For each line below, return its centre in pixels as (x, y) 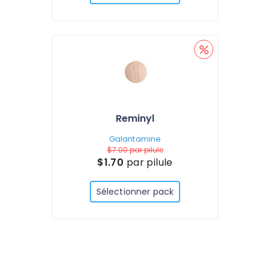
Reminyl (135, 118)
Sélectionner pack (135, 192)
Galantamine (135, 139)
